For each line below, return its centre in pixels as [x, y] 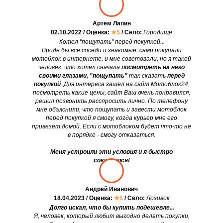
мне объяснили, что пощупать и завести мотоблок [111, 110]
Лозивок [158, 198]
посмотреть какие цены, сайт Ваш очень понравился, [111, 93]
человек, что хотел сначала [80, 67]
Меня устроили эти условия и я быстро [111, 152]
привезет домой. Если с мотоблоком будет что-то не [111, 127]
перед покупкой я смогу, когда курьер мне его [111, 118]
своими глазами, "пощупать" [83, 76]
